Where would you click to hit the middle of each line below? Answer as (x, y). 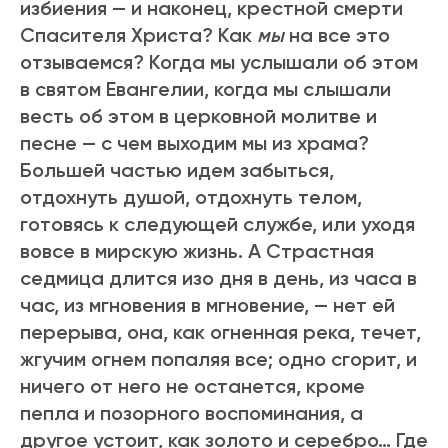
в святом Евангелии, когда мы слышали (205, 89)
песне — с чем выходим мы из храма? (194, 143)
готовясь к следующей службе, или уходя (217, 224)
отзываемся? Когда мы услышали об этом (219, 62)
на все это (339, 35)
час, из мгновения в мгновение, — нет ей (207, 305)
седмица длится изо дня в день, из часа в (218, 278)
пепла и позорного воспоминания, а (191, 413)
